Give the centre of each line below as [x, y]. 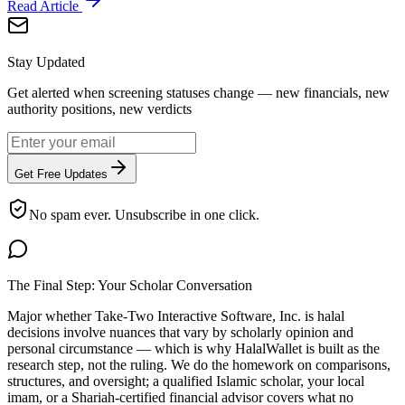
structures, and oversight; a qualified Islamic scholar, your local [186, 381]
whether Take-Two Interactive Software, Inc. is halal [195, 316]
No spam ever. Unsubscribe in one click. [144, 215]
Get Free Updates [61, 174]
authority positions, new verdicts [99, 109]
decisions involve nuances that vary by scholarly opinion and [180, 333]
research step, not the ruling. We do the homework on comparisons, [199, 365]
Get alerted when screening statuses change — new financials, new [198, 93]
